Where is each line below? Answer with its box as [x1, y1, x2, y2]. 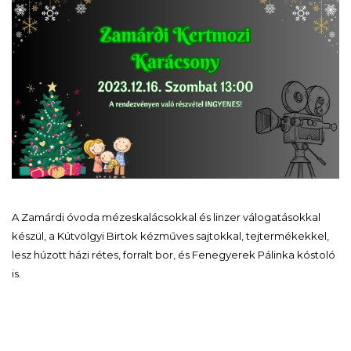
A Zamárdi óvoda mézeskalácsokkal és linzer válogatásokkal [12, 210, 320, 223]
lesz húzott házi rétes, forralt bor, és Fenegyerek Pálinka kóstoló [12, 248, 335, 261]
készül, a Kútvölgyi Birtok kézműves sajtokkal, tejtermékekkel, [12, 229, 329, 242]
